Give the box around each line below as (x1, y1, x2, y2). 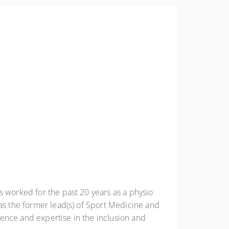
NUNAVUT (178, 4, 209, 12)
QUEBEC (178, 73, 204, 81)
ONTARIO (178, 22, 206, 30)
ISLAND (178, 55, 201, 63)
